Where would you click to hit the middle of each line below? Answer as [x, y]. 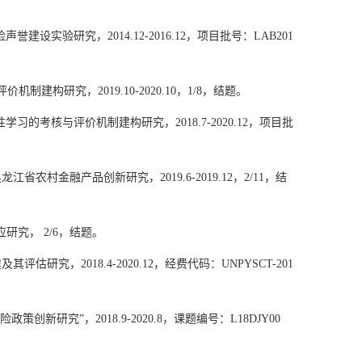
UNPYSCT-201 [257, 264]
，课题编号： [196, 319]
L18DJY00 [255, 319]
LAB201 [274, 36]
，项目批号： [220, 36]
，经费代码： [187, 264]
